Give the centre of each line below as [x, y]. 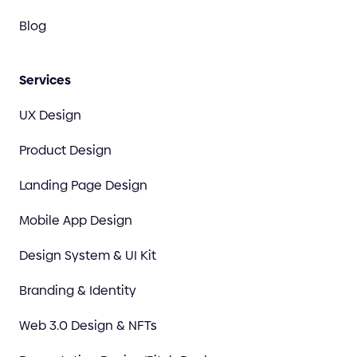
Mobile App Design [76, 220]
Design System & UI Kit [88, 255]
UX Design [50, 115]
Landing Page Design [83, 185]
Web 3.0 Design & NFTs [88, 325]
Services [45, 80]
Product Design [65, 150]
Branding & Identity [78, 290]
